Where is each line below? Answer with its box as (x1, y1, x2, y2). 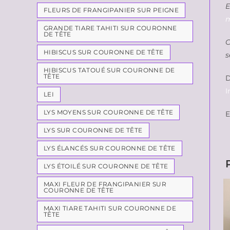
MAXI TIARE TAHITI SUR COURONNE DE (44, 204, 177, 212)
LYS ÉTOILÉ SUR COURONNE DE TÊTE (44, 162, 168, 170)
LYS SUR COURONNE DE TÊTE (44, 126, 143, 134)
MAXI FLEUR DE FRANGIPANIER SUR (44, 180, 166, 188)
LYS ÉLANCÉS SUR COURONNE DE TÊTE (44, 144, 176, 152)
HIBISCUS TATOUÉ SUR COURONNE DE (44, 66, 175, 74)
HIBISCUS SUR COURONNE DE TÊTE (44, 48, 164, 56)
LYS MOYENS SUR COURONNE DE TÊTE (44, 108, 174, 116)
